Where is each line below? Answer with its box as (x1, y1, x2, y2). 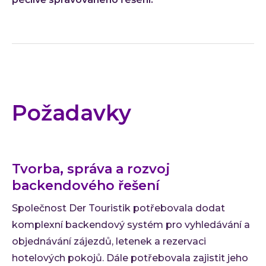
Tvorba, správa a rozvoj (12, 160, 170, 177)
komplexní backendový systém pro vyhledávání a (12, 218, 250, 230)
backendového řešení (12, 177, 160, 194)
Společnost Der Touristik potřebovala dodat (12, 202, 225, 214)
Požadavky (12, 99, 131, 126)
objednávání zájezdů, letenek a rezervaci (12, 235, 206, 247)
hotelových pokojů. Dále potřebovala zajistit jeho (12, 252, 248, 264)
